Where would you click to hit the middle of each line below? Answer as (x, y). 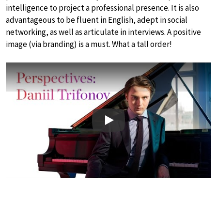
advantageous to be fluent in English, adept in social (97, 20)
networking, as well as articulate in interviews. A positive (103, 32)
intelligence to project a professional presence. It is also (102, 8)
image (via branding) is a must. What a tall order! (89, 44)
